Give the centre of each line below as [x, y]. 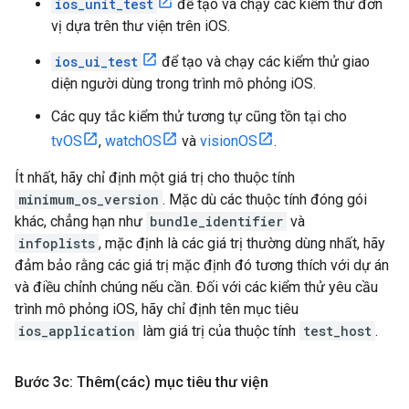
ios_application [77, 331]
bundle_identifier [216, 221]
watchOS [133, 141]
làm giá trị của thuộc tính [219, 331]
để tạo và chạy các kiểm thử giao [264, 62]
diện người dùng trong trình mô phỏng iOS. [184, 84]
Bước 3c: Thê [58, 382]
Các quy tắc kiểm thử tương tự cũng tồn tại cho [199, 116]
